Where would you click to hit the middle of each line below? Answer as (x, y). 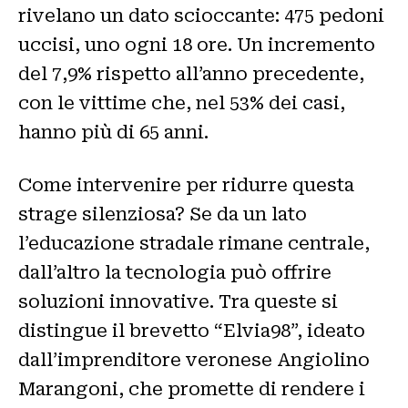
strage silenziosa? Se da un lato (163, 214)
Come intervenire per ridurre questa (186, 185)
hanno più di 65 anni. (113, 133)
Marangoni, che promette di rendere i (192, 389)
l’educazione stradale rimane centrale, (194, 244)
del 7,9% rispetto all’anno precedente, (191, 74)
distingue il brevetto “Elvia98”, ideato (192, 331)
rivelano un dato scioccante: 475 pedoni (201, 16)
